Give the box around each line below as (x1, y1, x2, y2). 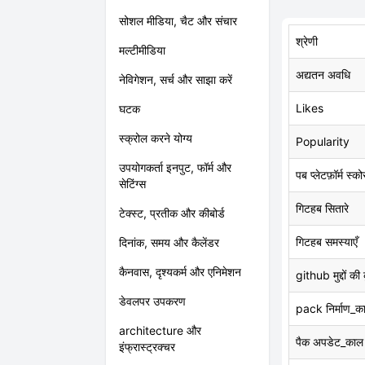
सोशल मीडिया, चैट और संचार (119, 14, 237, 28)
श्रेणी (296, 34, 318, 48)
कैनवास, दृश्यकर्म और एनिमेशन (119, 265, 241, 279)
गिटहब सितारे (296, 201, 349, 215)
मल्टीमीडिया (119, 43, 165, 57)
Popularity (296, 134, 350, 148)
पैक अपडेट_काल (296, 335, 363, 349)
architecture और (119, 323, 201, 337)
